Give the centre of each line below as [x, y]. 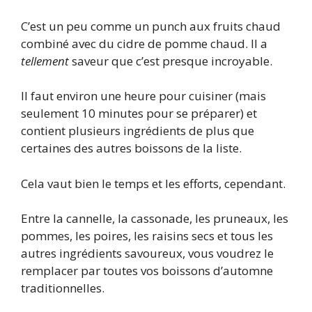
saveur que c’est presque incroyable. [171, 61]
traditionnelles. [63, 288]
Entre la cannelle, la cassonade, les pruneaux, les [155, 219]
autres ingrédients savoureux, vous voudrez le [147, 253]
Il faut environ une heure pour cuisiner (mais [143, 96]
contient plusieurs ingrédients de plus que [138, 131]
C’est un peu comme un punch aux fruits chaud [151, 26]
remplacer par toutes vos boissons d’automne [147, 271]
